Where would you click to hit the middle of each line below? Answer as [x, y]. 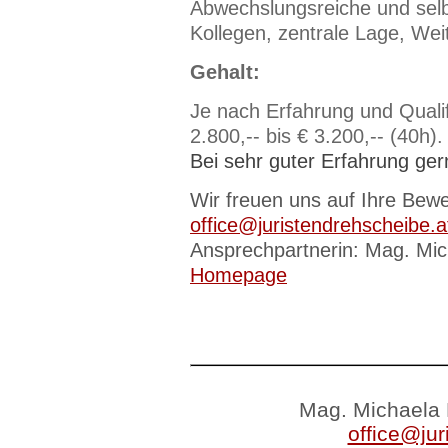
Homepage [238, 275]
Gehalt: [225, 72]
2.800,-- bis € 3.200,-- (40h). [316, 136]
